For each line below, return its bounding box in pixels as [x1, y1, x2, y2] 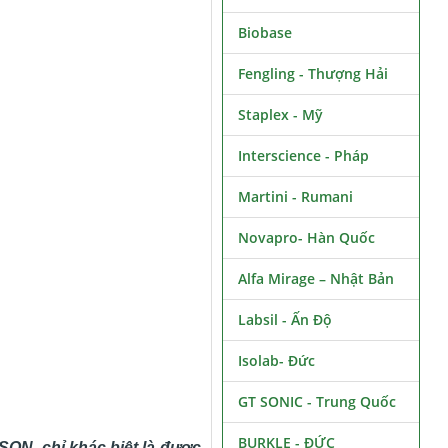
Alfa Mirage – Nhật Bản [237, 269, 394, 288]
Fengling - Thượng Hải [237, 64, 388, 83]
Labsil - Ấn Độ [237, 310, 332, 329]
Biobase [237, 23, 292, 42]
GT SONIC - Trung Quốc [237, 392, 396, 411]
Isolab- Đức [237, 351, 315, 370]
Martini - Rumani [237, 187, 353, 206]
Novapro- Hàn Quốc [237, 228, 375, 247]
